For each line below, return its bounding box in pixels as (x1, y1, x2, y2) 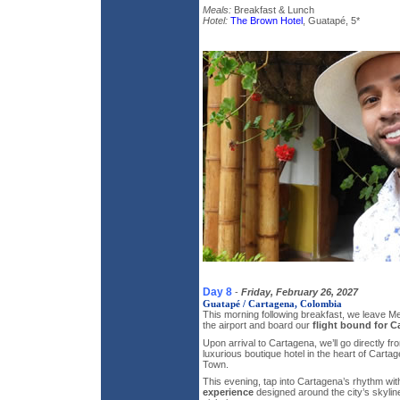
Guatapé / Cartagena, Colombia (203, 298, 342, 310)
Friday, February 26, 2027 (241, 287, 358, 298)
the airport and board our (203, 320, 312, 331)
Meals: (203, 4, 231, 16)
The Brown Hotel (230, 15, 303, 27)
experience (203, 387, 254, 398)
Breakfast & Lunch (231, 4, 314, 16)
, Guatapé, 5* (303, 15, 360, 27)
